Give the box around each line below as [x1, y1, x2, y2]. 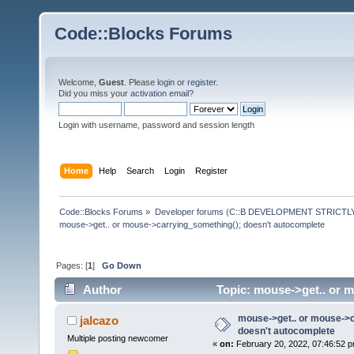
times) [62, 307, 96, 322]
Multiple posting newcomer [66, 333, 168, 344]
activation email [130, 88, 189, 98]
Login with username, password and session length [58, 120, 254, 130]
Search [126, 165, 155, 175]
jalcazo [80, 314, 119, 328]
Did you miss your [58, 88, 130, 98]
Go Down [102, 260, 142, 270]
